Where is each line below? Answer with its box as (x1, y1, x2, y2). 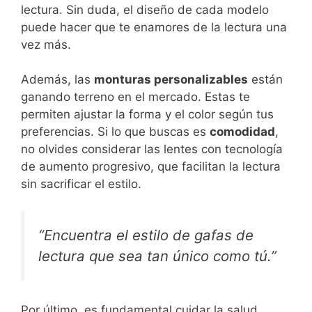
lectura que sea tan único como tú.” (38, 247, 276, 265)
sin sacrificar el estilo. (21, 177, 141, 192)
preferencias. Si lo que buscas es (21, 125, 210, 139)
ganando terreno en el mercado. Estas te (21, 90, 250, 104)
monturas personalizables (94, 72, 248, 87)
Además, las (21, 72, 94, 87)
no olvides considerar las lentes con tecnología (21, 142, 283, 157)
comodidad (210, 125, 275, 139)
